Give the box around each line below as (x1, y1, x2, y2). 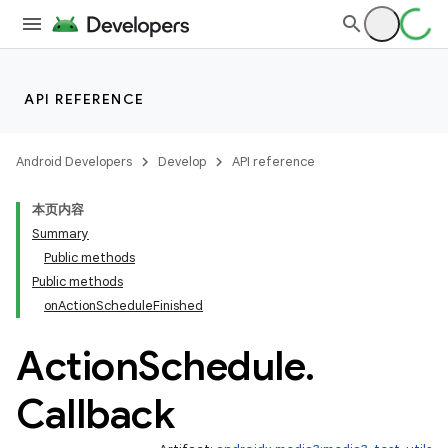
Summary (32, 225, 89, 242)
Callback (16, 389, 174, 439)
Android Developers (16, 153, 132, 170)
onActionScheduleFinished (44, 297, 203, 314)
